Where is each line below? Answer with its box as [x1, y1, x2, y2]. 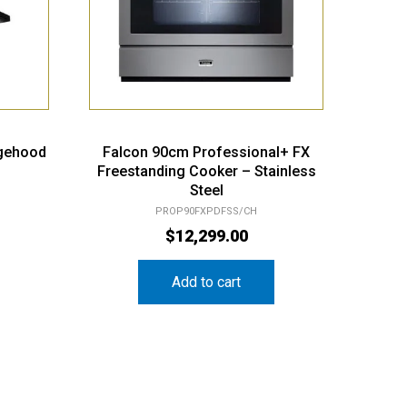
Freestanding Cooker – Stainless [96, 147, 316, 165]
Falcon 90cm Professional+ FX [103, 128, 311, 146]
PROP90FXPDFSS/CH [155, 190, 258, 203]
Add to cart [172, 258, 242, 276]
